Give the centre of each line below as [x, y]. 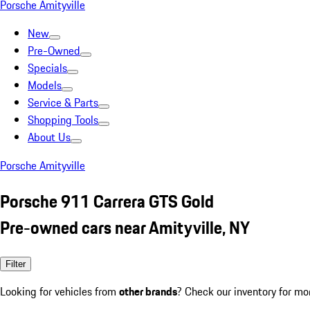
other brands [148, 291]
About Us [49, 137]
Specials [47, 68]
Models [45, 85]
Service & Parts [63, 102]
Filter [16, 264]
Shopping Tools [63, 120]
